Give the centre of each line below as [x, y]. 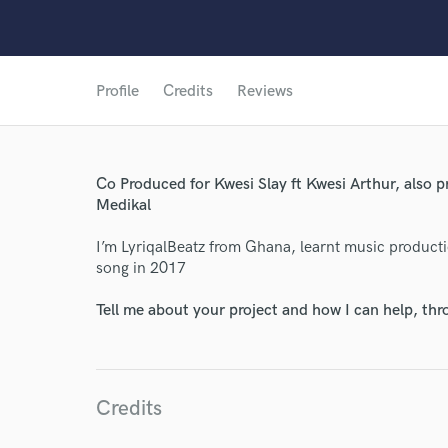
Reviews [265, 91]
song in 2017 [141, 268]
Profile [117, 91]
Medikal [123, 205]
